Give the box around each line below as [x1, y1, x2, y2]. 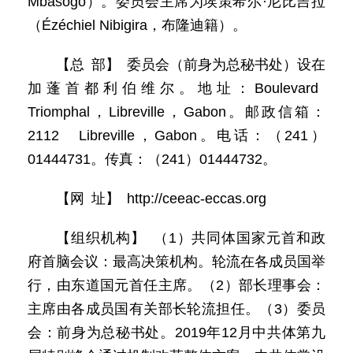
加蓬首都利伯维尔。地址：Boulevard [28, 80, 325, 96]
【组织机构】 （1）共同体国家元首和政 [56, 230, 325, 246]
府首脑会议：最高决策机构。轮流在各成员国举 [28, 254, 325, 269]
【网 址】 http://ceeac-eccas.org [56, 191, 266, 206]
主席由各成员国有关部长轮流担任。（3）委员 [28, 301, 325, 317]
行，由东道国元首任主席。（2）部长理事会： [28, 277, 325, 293]
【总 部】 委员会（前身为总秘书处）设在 [56, 57, 325, 72]
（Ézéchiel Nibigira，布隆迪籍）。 [28, 17, 247, 33]
